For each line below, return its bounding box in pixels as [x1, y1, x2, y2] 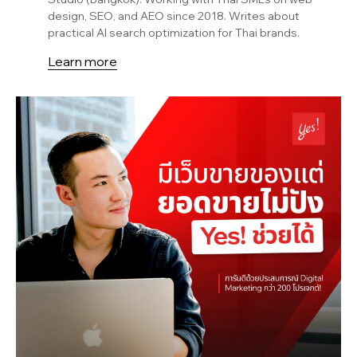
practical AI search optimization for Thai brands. [48, 25, 300, 40]
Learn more [48, 53, 117, 69]
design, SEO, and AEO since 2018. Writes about [48, 9, 300, 23]
